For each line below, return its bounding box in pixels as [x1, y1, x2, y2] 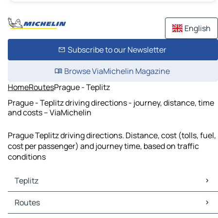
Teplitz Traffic [10, 202, 58, 214]
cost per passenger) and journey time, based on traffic [8, 141, 199, 152]
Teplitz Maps [10, 192, 54, 203]
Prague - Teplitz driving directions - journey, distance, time [8, 97, 214, 108]
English [184, 23, 211, 34]
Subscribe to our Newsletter [67, 44, 166, 55]
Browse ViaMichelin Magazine [64, 66, 170, 76]
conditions [8, 151, 46, 163]
